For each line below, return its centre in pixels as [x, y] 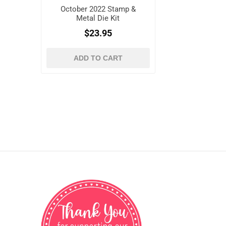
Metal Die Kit [98, 18]
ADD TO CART [98, 58]
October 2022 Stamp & [98, 9]
